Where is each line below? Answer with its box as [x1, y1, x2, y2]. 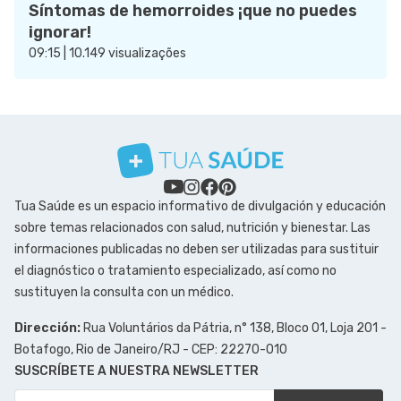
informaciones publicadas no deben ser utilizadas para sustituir [14, 241, 379, 257]
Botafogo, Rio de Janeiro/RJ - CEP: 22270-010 [14, 341, 287, 357]
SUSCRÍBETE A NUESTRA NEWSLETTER [14, 363, 259, 379]
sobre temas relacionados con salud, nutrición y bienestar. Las [14, 219, 371, 235]
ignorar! [29, 21, 91, 42]
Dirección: [14, 320, 81, 336]
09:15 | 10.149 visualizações [29, 45, 186, 61]
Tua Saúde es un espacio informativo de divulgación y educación [14, 198, 386, 214]
